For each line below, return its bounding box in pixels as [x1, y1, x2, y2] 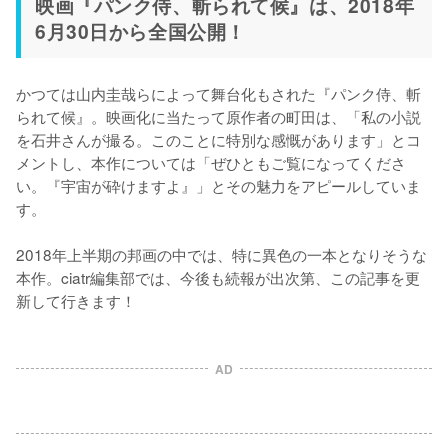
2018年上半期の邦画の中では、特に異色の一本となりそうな [16, 243, 427, 266]
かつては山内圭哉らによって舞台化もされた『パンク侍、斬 [16, 82, 421, 105]
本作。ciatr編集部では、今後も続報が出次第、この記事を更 [16, 266, 420, 289]
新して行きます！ [16, 289, 136, 312]
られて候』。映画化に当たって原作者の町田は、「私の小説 [16, 105, 421, 128]
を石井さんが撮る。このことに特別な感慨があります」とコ [16, 128, 421, 151]
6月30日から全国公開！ [35, 17, 246, 46]
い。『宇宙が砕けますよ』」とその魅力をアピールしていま [16, 174, 421, 197]
